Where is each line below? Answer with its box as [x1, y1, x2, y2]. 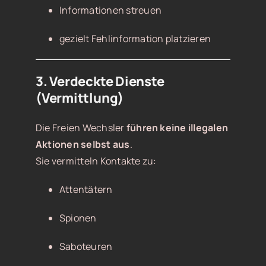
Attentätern [59, 183, 113, 197]
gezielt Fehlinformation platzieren [59, 32, 211, 46]
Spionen [59, 211, 97, 225]
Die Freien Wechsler [35, 121, 126, 135]
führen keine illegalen [126, 121, 229, 135]
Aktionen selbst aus [35, 138, 130, 151]
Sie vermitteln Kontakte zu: [35, 154, 157, 168]
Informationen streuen [59, 4, 162, 17]
